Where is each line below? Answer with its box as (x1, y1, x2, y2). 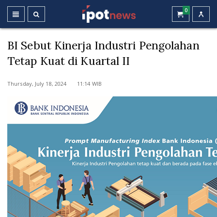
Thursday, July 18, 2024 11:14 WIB (7, 80, 102, 87)
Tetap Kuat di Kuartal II (7, 54, 130, 68)
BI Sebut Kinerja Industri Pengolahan (7, 38, 200, 52)
